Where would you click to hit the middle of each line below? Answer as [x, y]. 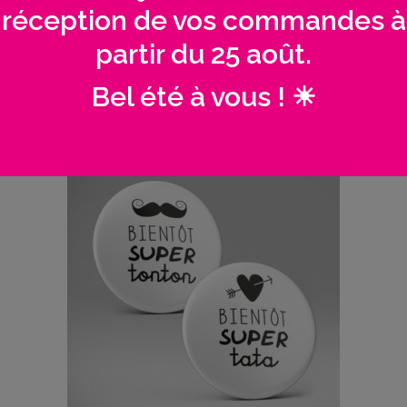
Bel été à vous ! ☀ [203, 97]
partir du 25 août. [203, 54]
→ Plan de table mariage [203, 94]
